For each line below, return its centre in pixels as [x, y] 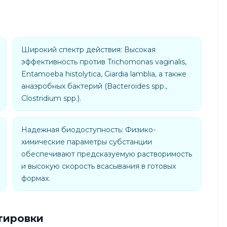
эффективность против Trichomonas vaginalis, [104, 62]
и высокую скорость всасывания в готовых [99, 166]
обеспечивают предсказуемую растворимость [107, 154]
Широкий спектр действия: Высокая [88, 50]
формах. [36, 178]
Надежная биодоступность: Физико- [88, 130]
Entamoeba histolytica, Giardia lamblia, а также [104, 74]
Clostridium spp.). [51, 98]
